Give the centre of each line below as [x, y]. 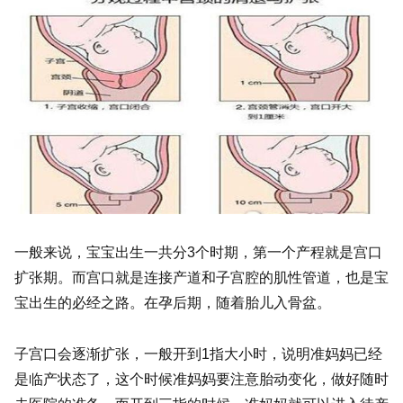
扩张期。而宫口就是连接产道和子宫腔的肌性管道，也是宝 [201, 278]
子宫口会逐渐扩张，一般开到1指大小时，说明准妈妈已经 [198, 354]
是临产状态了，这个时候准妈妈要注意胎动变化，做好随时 [201, 380]
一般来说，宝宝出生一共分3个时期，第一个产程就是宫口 [198, 253]
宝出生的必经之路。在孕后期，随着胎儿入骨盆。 [173, 303]
